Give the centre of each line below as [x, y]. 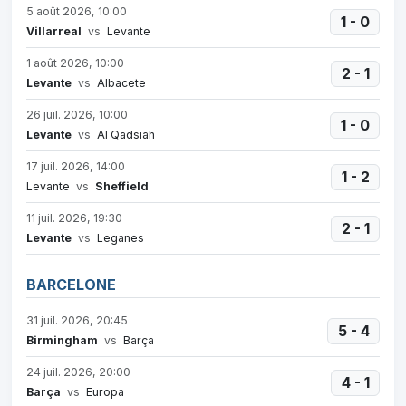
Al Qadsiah [125, 135]
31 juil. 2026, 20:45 [77, 321]
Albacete [120, 83]
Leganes [119, 238]
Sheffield [122, 187]
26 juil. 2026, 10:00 [77, 115]
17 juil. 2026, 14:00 [76, 167]
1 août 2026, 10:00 [75, 63]
